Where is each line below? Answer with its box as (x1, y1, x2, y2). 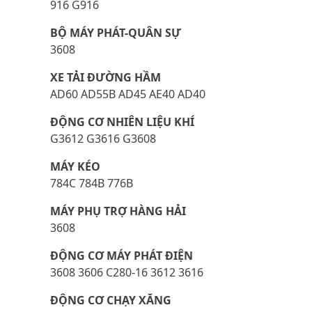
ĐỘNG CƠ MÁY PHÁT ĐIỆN (50, 248, 193, 263)
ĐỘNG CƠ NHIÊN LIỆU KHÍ (50, 114, 194, 130)
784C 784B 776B (50, 175, 133, 191)
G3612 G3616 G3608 (50, 131, 156, 146)
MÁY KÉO (50, 159, 100, 174)
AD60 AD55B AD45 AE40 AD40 (50, 86, 205, 102)
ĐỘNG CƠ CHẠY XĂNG (50, 292, 171, 308)
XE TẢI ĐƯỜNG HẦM (50, 70, 161, 85)
